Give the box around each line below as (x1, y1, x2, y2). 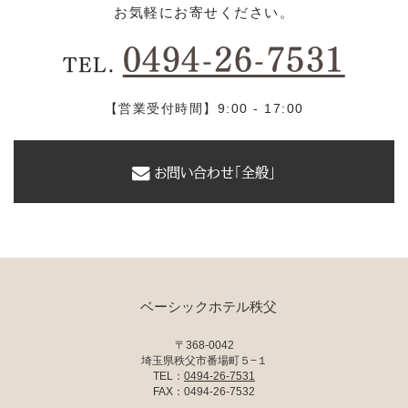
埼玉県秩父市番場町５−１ (140, 353, 268, 366)
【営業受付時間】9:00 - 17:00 (104, 101, 304, 116)
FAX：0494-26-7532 (153, 384, 255, 397)
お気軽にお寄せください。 (114, 4, 294, 20)
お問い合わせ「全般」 (154, 165, 276, 179)
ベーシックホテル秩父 (140, 298, 277, 314)
